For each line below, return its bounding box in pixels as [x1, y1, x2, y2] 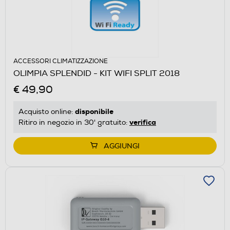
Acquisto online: [18, 107, 75, 116]
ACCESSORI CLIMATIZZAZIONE [13, 57, 108, 65]
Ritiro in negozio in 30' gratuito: [18, 118, 129, 127]
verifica [129, 117, 156, 127]
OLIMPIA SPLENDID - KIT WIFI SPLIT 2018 [13, 68, 180, 79]
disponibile [75, 106, 113, 116]
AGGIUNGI [104, 141, 140, 150]
